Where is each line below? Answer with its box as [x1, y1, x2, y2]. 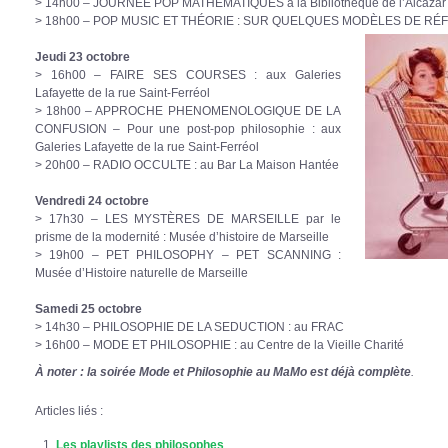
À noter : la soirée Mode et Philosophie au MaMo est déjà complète [35, 365, 411, 379]
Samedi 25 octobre [35, 301, 142, 315]
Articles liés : [35, 404, 103, 418]
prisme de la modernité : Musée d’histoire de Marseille [35, 229, 329, 243]
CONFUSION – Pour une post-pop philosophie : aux [35, 121, 341, 135]
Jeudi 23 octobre [35, 49, 130, 63]
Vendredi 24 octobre [35, 193, 149, 207]
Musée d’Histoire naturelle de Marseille [35, 265, 248, 279]
